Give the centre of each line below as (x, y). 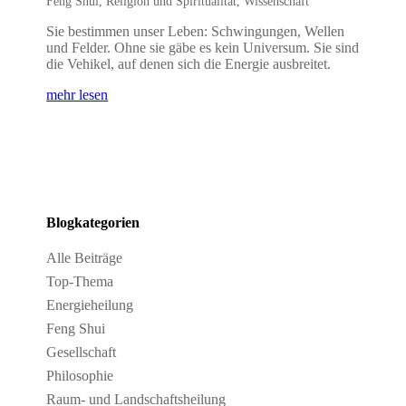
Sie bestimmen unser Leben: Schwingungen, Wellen (196, 31)
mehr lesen (77, 94)
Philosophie (80, 376)
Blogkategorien (93, 223)
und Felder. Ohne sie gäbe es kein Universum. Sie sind (203, 47)
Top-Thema (80, 282)
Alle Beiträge (85, 258)
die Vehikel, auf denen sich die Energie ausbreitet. (189, 63)
